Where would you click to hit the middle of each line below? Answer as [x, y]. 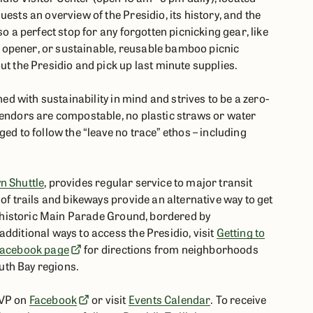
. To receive [239, 299]
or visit [109, 299]
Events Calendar [169, 299]
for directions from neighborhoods [170, 249]
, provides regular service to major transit [148, 182]
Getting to [241, 232]
